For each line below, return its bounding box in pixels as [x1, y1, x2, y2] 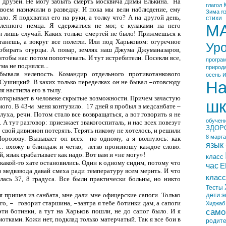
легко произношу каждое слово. [88, 142, 181, 150]
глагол [206, 2, 222, 8]
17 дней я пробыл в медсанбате [86, 102, 177, 110]
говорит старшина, [18, 199, 74, 207]
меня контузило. [37, 102, 85, 110]
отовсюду [153, 78, 181, 86]
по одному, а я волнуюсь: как [89, 134, 181, 142]
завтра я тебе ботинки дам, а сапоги [78, 199, 181, 207]
